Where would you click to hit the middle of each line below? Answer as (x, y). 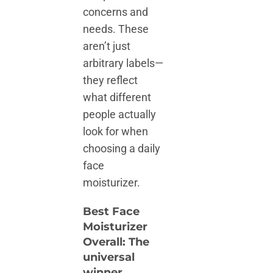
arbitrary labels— (123, 63)
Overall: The (116, 242)
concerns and (116, 12)
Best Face (112, 211)
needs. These (116, 29)
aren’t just (107, 46)
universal (109, 257)
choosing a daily (122, 148)
